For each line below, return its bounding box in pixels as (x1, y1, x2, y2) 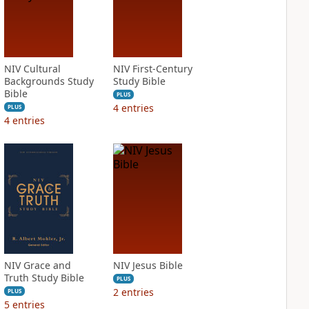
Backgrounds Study (3, 74, 94, 88)
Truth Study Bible (3, 271, 84, 284)
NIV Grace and (3, 259, 71, 272)
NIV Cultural (3, 62, 61, 75)
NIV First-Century (112, 62, 192, 75)
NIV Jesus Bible (112, 259, 183, 272)
